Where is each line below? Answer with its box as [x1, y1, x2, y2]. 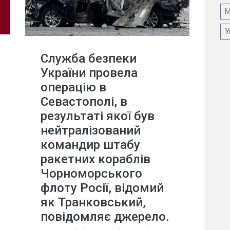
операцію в [41, 80, 106, 94]
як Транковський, [41, 195, 146, 209]
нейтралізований [41, 123, 141, 138]
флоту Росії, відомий [41, 180, 164, 195]
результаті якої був [41, 108, 155, 123]
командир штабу [41, 137, 140, 152]
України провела [41, 65, 138, 80]
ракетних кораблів [41, 151, 150, 166]
